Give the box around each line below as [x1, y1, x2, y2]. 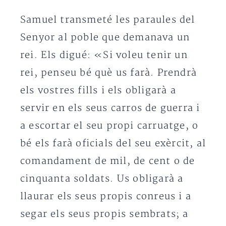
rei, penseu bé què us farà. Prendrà [20, 67, 197, 79]
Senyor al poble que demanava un [20, 32, 190, 43]
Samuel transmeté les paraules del [20, 14, 195, 26]
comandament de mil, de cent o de [20, 155, 195, 167]
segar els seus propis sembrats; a [20, 208, 189, 220]
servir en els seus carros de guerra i [20, 102, 200, 114]
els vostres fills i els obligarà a [20, 85, 176, 96]
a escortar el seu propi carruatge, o [20, 120, 199, 132]
